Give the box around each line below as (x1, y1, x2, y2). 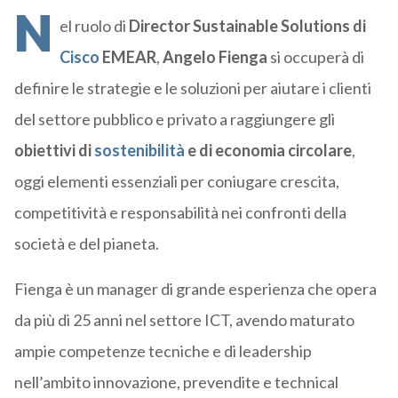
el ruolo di (59, 16, 126, 36)
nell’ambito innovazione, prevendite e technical (13, 372, 338, 393)
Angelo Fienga (162, 47, 267, 68)
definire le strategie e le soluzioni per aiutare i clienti (13, 78, 371, 99)
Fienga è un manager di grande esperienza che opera (13, 279, 377, 299)
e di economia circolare (184, 140, 352, 161)
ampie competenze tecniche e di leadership (13, 341, 312, 362)
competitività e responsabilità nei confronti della (13, 203, 346, 223)
